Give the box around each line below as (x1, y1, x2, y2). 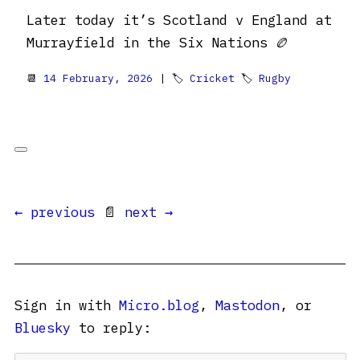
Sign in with (14, 297, 119, 314)
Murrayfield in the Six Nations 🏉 (27, 34, 289, 51)
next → (125, 203, 173, 221)
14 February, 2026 (43, 72, 153, 85)
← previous (14, 203, 95, 221)
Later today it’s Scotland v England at (27, 11, 332, 29)
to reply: (71, 319, 151, 337)
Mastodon (215, 297, 280, 314)
